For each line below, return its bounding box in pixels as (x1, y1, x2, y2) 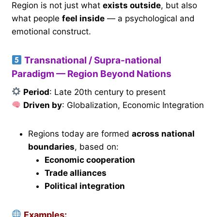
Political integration (45, 181, 125, 191)
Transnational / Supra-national (22, 55, 161, 66)
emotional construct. (12, 27, 91, 37)
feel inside (62, 14, 105, 24)
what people (12, 14, 62, 24)
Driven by (23, 100, 62, 110)
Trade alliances (45, 168, 107, 178)
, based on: (75, 141, 119, 152)
